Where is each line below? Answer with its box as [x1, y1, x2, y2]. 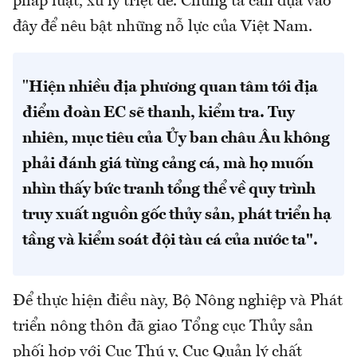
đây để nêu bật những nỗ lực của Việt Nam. [13, 19, 312, 36]
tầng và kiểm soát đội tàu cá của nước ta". [22, 233, 318, 249]
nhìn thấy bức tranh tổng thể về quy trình [22, 182, 316, 198]
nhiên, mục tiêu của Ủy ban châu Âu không [22, 131, 330, 147]
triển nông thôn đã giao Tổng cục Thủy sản [13, 319, 313, 335]
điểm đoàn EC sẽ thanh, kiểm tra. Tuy [22, 105, 295, 122]
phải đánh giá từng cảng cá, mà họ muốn [22, 156, 313, 173]
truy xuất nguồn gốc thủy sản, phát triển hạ [22, 207, 331, 224]
